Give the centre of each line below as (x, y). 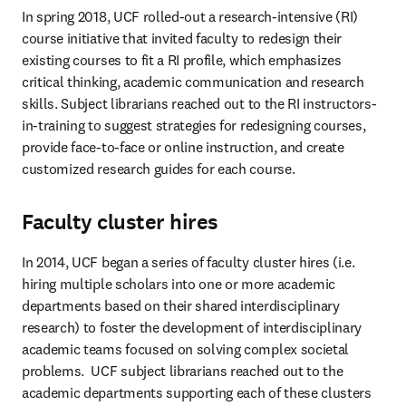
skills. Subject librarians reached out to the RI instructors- (199, 103)
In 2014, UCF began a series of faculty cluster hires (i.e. (188, 262)
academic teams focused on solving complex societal (185, 349)
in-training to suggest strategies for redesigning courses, (194, 125)
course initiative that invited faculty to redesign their (182, 38)
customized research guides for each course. (159, 169)
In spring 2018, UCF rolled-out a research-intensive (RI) (190, 16)
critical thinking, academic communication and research (193, 82)
